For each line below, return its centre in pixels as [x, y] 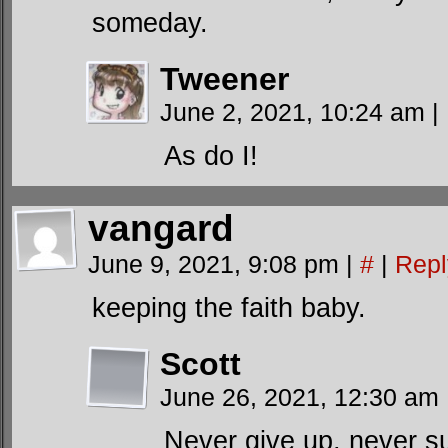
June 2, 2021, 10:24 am [296, 112]
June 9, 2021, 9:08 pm [217, 264]
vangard [161, 228]
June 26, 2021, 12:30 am [303, 397]
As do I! [211, 155]
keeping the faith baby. [229, 307]
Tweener [224, 79]
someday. [150, 22]
